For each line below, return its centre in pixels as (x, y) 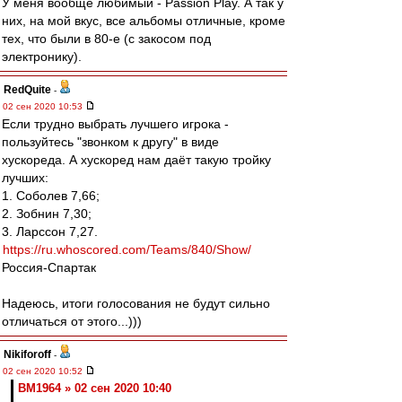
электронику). (42, 57)
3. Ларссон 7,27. (50, 232)
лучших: (25, 178)
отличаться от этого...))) (72, 321)
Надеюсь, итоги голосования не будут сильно (136, 303)
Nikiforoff (27, 354)
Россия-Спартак (49, 267)
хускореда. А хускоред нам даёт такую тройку (136, 160)
